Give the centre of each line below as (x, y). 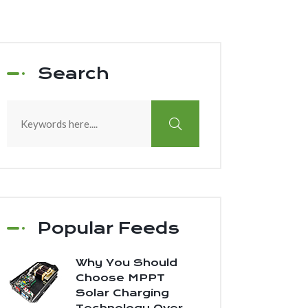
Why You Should (126, 263)
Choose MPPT (120, 278)
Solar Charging (122, 293)
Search (74, 74)
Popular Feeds (109, 228)
